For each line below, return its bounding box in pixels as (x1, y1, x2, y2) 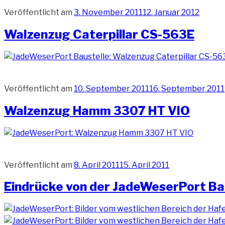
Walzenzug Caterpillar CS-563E (4, 27, 194, 42)
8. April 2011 (74, 160, 120, 170)
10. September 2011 (74, 83, 149, 93)
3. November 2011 (74, 7, 143, 17)
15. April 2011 (120, 160, 169, 170)
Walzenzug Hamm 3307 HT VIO (4, 103, 190, 118)
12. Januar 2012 (143, 7, 199, 17)
